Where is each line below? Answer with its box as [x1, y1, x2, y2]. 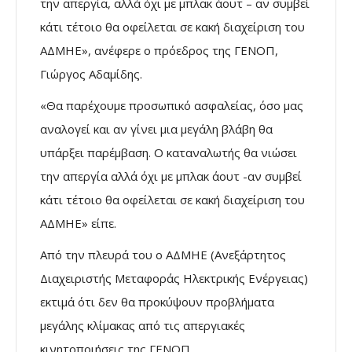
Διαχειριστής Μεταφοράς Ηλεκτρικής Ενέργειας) [40, 270, 308, 287]
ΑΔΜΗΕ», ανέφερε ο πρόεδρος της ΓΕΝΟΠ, [40, 42, 278, 59]
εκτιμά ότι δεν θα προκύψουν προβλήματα [40, 294, 274, 310]
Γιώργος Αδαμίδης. [40, 66, 142, 82]
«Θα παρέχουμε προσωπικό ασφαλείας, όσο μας [40, 97, 303, 114]
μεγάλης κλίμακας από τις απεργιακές [40, 317, 245, 334]
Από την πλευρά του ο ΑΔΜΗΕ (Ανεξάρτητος [40, 247, 286, 263]
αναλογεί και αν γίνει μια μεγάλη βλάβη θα [40, 121, 273, 137]
